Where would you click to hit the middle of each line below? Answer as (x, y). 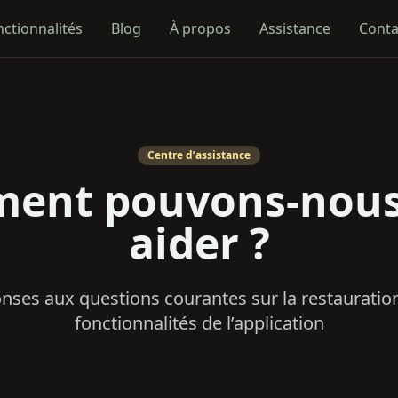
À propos (200, 28)
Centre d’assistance (199, 155)
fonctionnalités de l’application (199, 323)
